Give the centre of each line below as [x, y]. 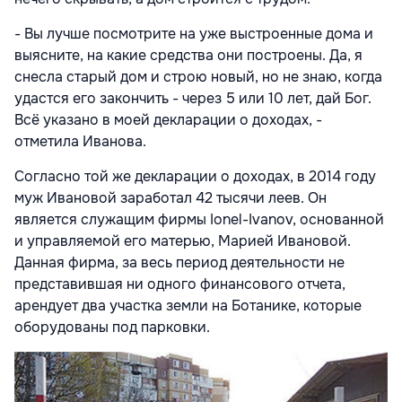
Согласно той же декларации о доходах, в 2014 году [195, 176]
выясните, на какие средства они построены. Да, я [188, 55]
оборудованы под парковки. [116, 327]
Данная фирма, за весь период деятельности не [179, 262]
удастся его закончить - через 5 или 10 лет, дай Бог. [193, 98]
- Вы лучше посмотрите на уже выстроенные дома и [194, 33]
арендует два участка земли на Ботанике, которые [188, 305]
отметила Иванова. [80, 141]
